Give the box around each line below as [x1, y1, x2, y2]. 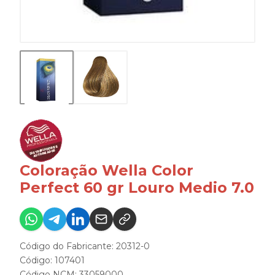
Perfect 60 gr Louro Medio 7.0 [20, 179, 254, 197]
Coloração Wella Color [20, 161, 193, 180]
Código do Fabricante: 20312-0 [20, 241, 150, 252]
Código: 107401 [20, 255, 85, 266]
